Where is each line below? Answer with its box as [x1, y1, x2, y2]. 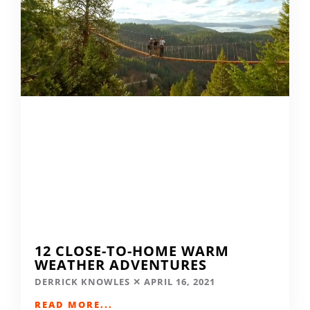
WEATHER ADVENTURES [35, 255, 207, 274]
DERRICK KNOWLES [35, 275, 133, 288]
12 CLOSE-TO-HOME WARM [35, 241, 229, 260]
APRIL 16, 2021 [144, 275, 215, 288]
